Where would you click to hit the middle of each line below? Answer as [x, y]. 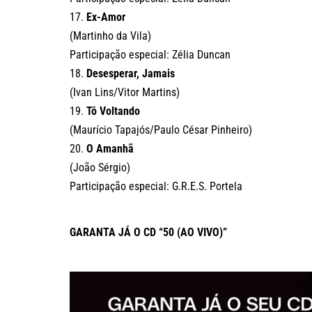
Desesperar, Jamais [131, 74]
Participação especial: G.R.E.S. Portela [156, 187]
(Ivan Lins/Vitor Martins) [125, 93]
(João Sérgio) [100, 168]
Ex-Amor [106, 17]
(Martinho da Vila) [110, 36]
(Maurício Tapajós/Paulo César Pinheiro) [161, 130]
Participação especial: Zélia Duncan [150, 55]
